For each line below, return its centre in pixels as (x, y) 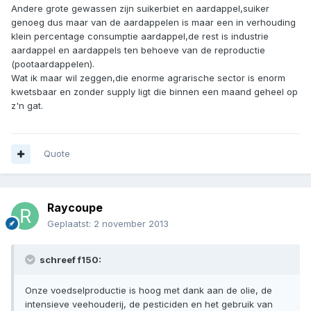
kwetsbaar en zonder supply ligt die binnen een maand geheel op (154, 92)
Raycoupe (75, 208)
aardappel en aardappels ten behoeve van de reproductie (138, 50)
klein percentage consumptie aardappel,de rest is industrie (140, 36)
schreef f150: (69, 260)
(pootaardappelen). (53, 64)
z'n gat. (27, 106)
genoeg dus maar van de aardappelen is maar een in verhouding (153, 23)
